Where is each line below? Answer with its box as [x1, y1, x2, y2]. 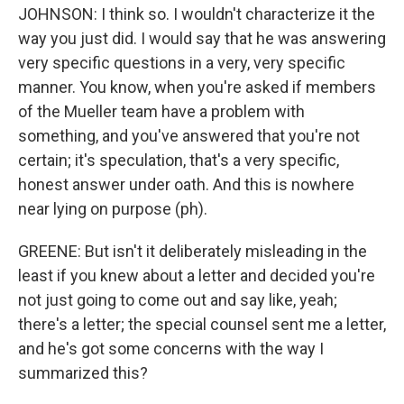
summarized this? [18, 363, 148, 382]
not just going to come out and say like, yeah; [18, 290, 337, 309]
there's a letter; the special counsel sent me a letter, [18, 315, 386, 334]
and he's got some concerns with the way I [18, 339, 324, 358]
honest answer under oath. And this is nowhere [18, 175, 354, 194]
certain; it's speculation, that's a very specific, [18, 151, 339, 170]
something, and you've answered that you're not [18, 126, 360, 145]
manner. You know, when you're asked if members [18, 78, 376, 96]
